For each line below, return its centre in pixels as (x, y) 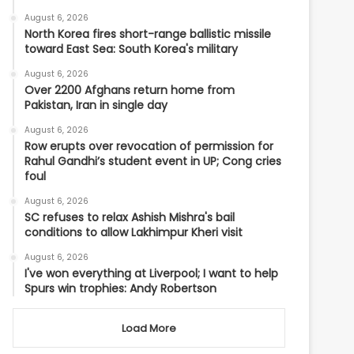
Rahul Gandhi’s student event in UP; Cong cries (153, 161)
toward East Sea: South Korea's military (132, 49)
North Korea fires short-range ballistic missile (148, 34)
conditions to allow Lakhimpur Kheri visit (134, 232)
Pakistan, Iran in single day (96, 105)
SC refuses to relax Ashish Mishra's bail (130, 217)
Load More (149, 328)
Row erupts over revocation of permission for (149, 146)
